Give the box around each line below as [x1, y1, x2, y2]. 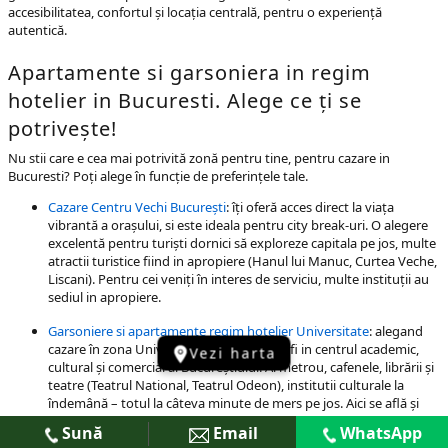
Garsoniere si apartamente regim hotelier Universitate [48, 322, 369, 340]
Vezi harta [189, 343, 277, 363]
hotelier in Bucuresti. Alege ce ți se [8, 87, 362, 114]
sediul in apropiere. [48, 288, 161, 306]
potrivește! [8, 115, 117, 142]
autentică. [8, 21, 67, 39]
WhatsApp [335, 422, 422, 444]
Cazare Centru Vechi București [48, 198, 226, 216]
